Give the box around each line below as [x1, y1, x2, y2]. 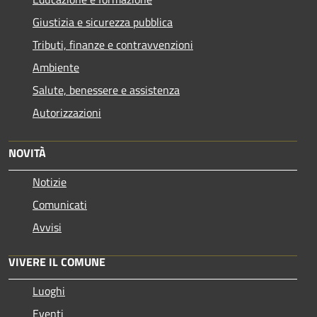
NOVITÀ [8, 144, 46, 161]
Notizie [33, 173, 67, 190]
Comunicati [33, 195, 87, 213]
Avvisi [33, 218, 62, 236]
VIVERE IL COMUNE [8, 253, 105, 270]
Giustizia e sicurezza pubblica [33, 13, 173, 30]
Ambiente [33, 58, 79, 76]
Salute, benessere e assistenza [33, 81, 180, 98]
